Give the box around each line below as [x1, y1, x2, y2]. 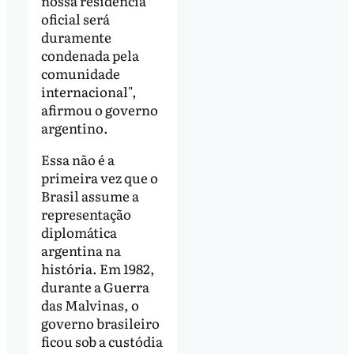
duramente [40, 27, 111, 47]
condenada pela [40, 45, 139, 66]
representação [40, 203, 131, 224]
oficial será [40, 9, 110, 29]
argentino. [40, 118, 108, 138]
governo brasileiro [40, 312, 160, 333]
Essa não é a [40, 149, 115, 169]
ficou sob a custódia [40, 330, 163, 351]
